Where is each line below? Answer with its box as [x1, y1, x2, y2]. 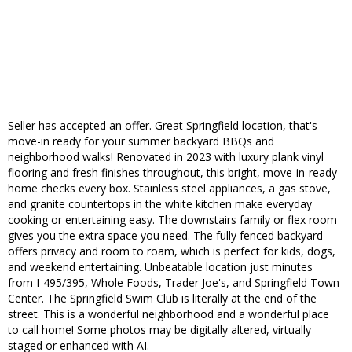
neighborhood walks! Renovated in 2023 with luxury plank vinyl [8, 149, 324, 165]
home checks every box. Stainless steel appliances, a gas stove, [8, 181, 331, 196]
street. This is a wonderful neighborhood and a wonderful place [8, 306, 329, 322]
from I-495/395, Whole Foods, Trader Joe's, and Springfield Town [8, 275, 339, 291]
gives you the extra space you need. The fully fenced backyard [8, 228, 323, 244]
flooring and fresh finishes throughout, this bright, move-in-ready [8, 165, 337, 181]
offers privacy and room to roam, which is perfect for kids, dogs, [8, 244, 335, 259]
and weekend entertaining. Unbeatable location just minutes [8, 259, 313, 275]
